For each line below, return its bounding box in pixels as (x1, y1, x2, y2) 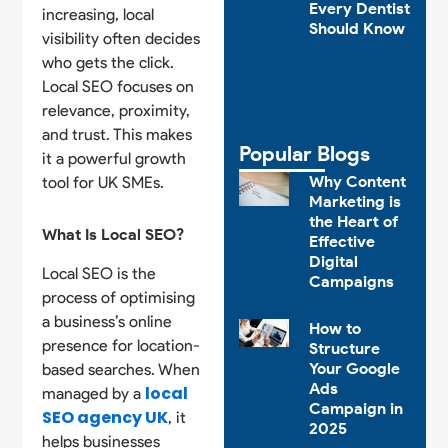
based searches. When (42, 359, 201, 379)
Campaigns (308, 272, 394, 292)
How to (308, 319, 361, 339)
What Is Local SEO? (42, 224, 185, 244)
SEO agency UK (42, 405, 169, 429)
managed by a (42, 383, 146, 403)
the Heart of (308, 212, 398, 232)
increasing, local (42, 4, 155, 24)
